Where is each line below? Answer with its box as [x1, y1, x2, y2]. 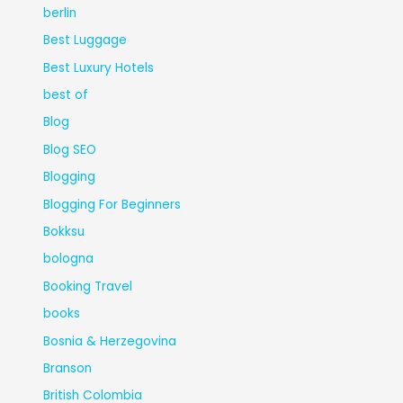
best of [43, 85, 89, 103]
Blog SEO [43, 140, 97, 158]
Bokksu [43, 222, 85, 240]
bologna [43, 250, 94, 268]
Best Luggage [43, 31, 128, 49]
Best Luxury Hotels [43, 58, 155, 76]
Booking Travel [43, 277, 133, 295]
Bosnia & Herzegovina [43, 332, 177, 350]
